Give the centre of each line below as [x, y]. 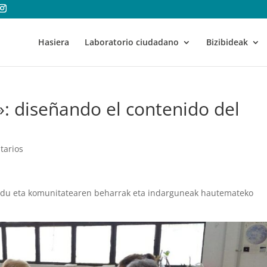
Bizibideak [227, 42]
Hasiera [54, 42]
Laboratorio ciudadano [132, 42]
